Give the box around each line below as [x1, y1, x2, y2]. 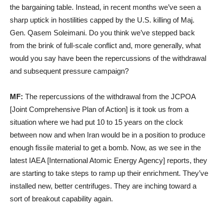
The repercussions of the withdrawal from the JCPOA [23, 92, 195, 101]
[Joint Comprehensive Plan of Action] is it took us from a [10, 105, 189, 113]
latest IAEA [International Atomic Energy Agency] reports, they [10, 156, 207, 165]
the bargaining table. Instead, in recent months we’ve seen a [10, 2, 201, 11]
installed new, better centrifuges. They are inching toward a [10, 181, 196, 190]
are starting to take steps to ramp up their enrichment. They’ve [10, 168, 208, 177]
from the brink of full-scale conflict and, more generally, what [10, 41, 201, 50]
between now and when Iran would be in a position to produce [10, 130, 205, 139]
